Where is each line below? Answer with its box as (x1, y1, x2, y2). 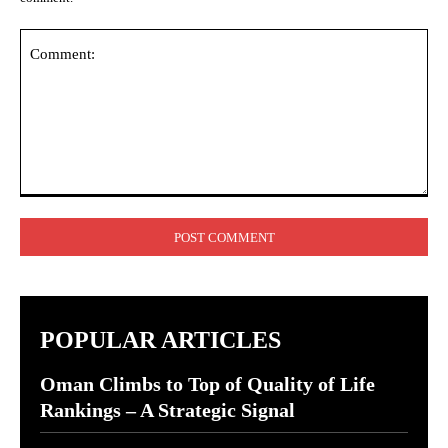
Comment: (19, 198, 86, 215)
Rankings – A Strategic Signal (40, 399, 295, 421)
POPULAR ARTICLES (40, 327, 281, 353)
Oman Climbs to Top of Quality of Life (40, 373, 375, 395)
